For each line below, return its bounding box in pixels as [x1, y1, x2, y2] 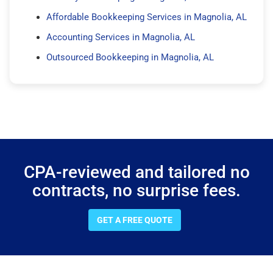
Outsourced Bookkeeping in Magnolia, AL [46, 51, 214, 63]
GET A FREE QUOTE [97, 214, 172, 225]
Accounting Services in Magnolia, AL [46, 31, 195, 43]
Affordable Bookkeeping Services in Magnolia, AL [46, 11, 247, 23]
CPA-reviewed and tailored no [23, 161, 250, 182]
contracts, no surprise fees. [32, 180, 241, 200]
